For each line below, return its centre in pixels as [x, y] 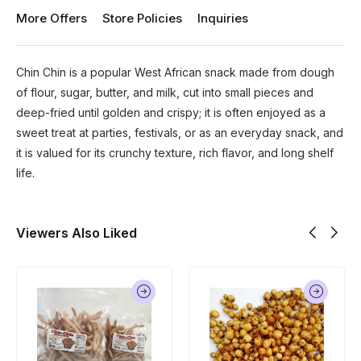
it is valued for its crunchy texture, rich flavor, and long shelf [175, 152]
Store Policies [142, 18]
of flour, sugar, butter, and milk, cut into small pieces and [165, 92]
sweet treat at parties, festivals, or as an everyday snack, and [180, 132]
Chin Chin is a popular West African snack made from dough [175, 72]
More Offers [52, 18]
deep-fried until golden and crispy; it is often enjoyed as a [171, 112]
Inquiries [223, 18]
